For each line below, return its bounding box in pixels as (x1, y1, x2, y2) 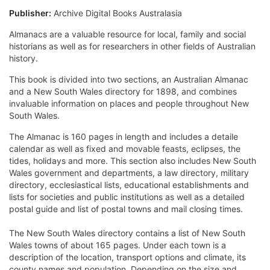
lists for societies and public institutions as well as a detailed (9, 192, 245, 202)
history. (9, 53, 38, 64)
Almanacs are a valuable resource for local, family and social (9, 29, 246, 40)
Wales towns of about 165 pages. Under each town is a (9, 240, 226, 251)
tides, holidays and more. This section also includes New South (9, 155, 256, 166)
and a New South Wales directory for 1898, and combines (9, 86, 237, 97)
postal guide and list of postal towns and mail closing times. (9, 204, 243, 215)
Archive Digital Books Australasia (51, 8, 182, 19)
